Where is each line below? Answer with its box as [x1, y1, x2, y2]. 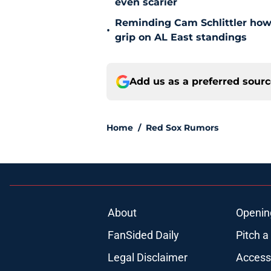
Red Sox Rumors [146, 122, 218, 134]
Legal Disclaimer [107, 251, 188, 264]
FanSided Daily [107, 229, 179, 242]
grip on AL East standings [115, 31, 247, 44]
